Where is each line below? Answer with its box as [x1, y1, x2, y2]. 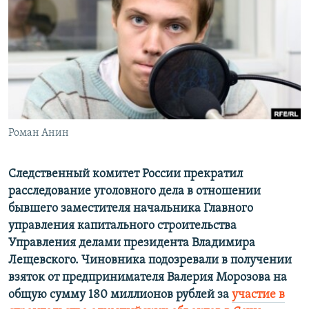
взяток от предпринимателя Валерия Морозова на [8, 271, 287, 285]
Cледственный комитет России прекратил [8, 168, 243, 181]
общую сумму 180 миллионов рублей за [8, 288, 232, 302]
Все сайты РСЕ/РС [23, 161, 120, 175]
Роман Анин [8, 128, 69, 139]
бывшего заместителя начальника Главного [8, 202, 253, 216]
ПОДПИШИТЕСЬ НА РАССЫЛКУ [12, 31, 177, 44]
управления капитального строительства [8, 219, 237, 233]
